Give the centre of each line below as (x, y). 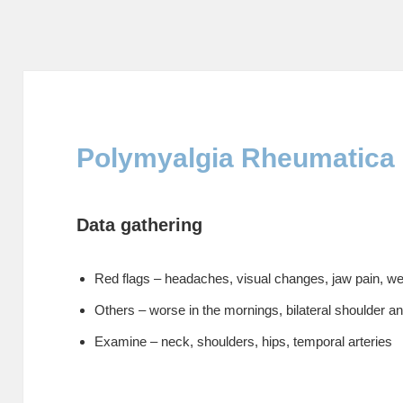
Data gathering (140, 225)
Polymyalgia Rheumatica (236, 158)
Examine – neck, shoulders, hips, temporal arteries (244, 342)
